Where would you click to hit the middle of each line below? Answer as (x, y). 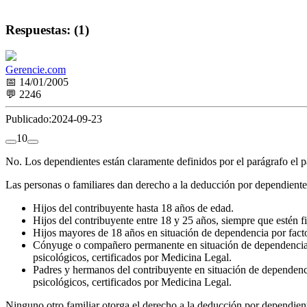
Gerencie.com (36, 70)
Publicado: (28, 119)
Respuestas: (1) (47, 29)
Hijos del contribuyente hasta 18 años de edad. (133, 208)
